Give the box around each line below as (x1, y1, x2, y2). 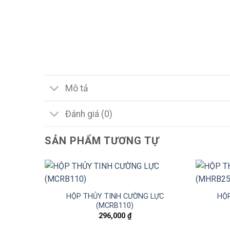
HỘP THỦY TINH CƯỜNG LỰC (66, 192, 164, 201)
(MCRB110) (96, 201, 134, 210)
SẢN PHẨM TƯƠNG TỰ (45, 135, 159, 147)
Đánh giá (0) (65, 108, 113, 119)
